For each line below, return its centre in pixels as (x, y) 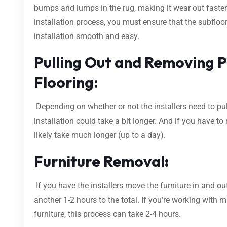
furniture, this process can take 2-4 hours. (107, 214)
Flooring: (66, 82)
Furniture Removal (99, 161)
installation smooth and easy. (87, 36)
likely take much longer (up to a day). (100, 135)
